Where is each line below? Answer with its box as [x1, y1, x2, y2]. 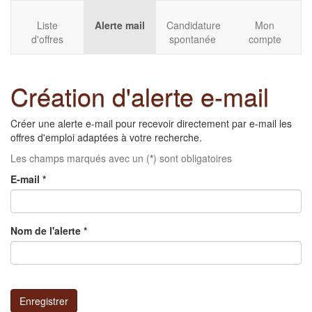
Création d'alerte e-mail [10, 78, 269, 114]
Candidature [166, 18, 221, 32]
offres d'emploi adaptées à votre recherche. [10, 130, 202, 144]
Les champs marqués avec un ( [10, 151, 150, 165]
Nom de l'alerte [10, 224, 81, 237]
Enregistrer [19, 294, 68, 308]
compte [248, 32, 281, 46]
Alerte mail [95, 18, 145, 32]
